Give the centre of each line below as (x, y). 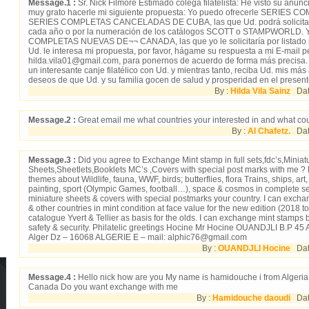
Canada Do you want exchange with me (103, 287)
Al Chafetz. (269, 131)
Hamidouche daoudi (251, 298)
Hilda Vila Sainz (260, 91)
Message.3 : (52, 160)
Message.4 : (52, 277)
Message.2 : (52, 120)
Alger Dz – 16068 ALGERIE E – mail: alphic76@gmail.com (138, 237)
